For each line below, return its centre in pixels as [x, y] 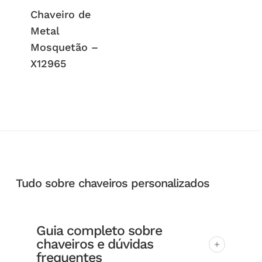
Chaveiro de [60, 14]
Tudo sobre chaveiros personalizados [112, 183]
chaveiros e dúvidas [94, 244]
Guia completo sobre [99, 231]
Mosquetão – [64, 47]
